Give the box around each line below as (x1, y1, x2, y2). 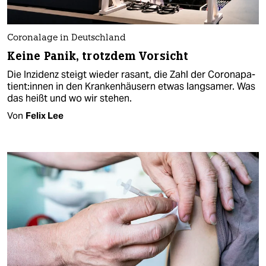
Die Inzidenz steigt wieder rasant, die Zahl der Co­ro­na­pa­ (7, 68, 255, 81)
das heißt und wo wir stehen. (7, 92, 132, 105)
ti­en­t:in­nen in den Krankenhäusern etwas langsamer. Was (7, 80, 255, 93)
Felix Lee (26, 110, 64, 122)
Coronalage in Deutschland (7, 34, 126, 43)
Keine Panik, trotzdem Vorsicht (7, 49, 188, 64)
